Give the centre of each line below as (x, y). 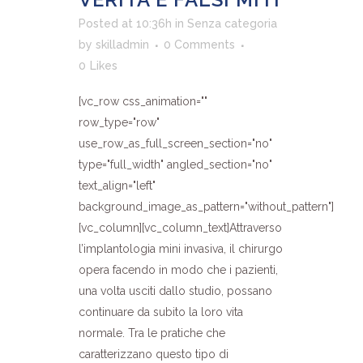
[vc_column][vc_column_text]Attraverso (180, 227)
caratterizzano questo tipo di (154, 354)
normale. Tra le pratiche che (152, 333)
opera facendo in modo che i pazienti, (178, 269)
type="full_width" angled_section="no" (175, 164)
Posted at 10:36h (125, 23)
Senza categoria (232, 23)
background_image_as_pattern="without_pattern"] (206, 206)
